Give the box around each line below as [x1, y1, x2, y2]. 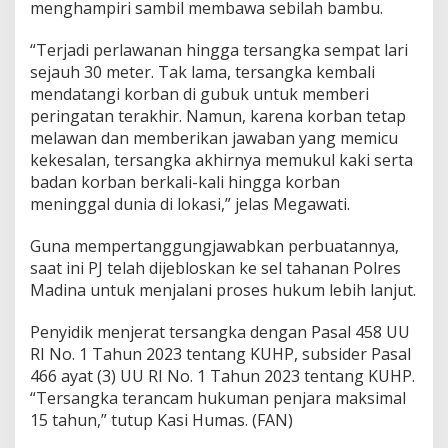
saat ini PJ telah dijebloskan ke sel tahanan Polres [30, 256, 401, 279]
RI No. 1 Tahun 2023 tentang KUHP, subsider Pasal [30, 342, 411, 365]
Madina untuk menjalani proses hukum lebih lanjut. [30, 278, 416, 301]
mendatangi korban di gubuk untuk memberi [30, 82, 369, 105]
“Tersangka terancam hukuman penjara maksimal [30, 386, 406, 409]
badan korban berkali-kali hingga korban [30, 170, 340, 193]
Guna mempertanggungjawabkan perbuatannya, [30, 234, 399, 257]
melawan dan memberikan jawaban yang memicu [30, 126, 398, 149]
